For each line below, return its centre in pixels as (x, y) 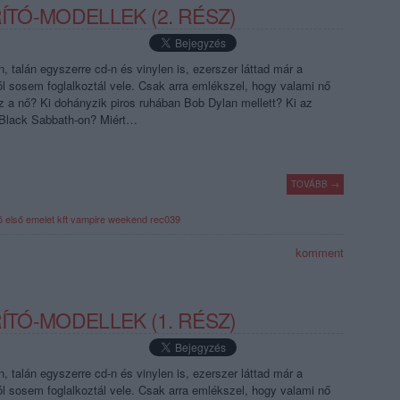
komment (318, 252)
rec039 (165, 219)
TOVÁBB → (315, 184)
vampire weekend (109, 219)
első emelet (30, 219)
